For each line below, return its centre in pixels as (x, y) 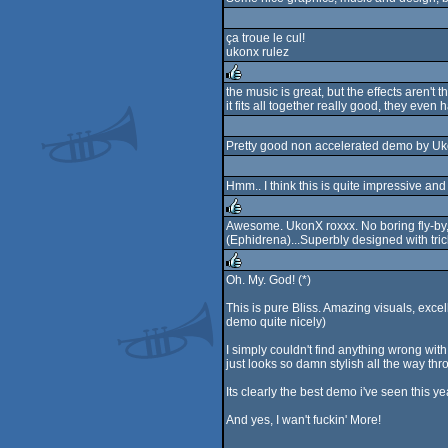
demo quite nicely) (276, 322)
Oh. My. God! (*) (268, 280)
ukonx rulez (257, 52)
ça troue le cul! (265, 38)
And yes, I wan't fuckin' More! (303, 420)
